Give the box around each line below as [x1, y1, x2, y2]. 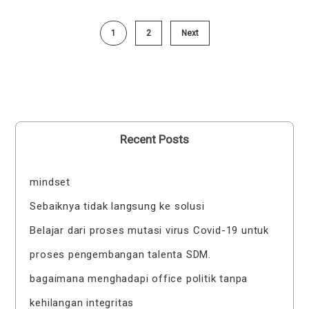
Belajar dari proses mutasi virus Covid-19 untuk [30, 224, 270, 237]
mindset [30, 176, 71, 189]
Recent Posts [120, 132, 189, 147]
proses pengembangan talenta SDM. [30, 248, 212, 261]
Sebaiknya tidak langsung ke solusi [30, 200, 205, 213]
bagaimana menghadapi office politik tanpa [30, 272, 248, 286]
